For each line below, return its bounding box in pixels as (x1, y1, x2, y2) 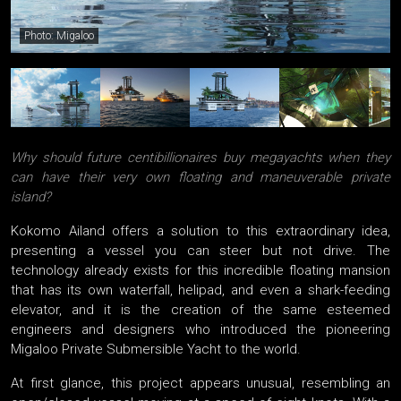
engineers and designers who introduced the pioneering (11, 321, 390, 338)
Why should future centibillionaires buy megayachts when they (11, 149, 390, 166)
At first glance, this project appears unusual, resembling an (11, 375, 390, 392)
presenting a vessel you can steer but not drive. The (11, 243, 390, 260)
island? (11, 189, 51, 206)
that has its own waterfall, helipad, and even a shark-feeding (11, 282, 390, 299)
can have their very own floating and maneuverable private (11, 169, 390, 186)
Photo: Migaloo (24, 30, 94, 43)
